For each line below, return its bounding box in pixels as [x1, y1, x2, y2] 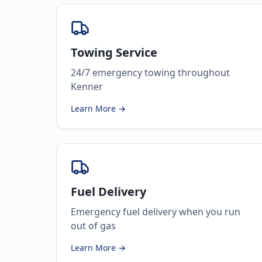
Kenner [71, 80, 103, 93]
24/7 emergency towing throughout [71, 66, 230, 79]
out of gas [71, 219, 116, 232]
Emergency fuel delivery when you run [71, 205, 240, 218]
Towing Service [71, 44, 157, 60]
